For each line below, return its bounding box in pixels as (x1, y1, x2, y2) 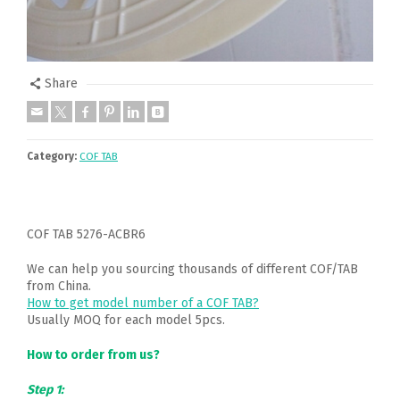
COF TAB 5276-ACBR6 (27, 227, 146, 242)
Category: (27, 150, 77, 162)
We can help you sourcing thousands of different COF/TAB (27, 262, 358, 277)
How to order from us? (27, 347, 160, 362)
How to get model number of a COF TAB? (27, 296, 259, 311)
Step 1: (27, 382, 63, 397)
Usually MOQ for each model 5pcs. (27, 312, 225, 328)
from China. (27, 279, 91, 294)
